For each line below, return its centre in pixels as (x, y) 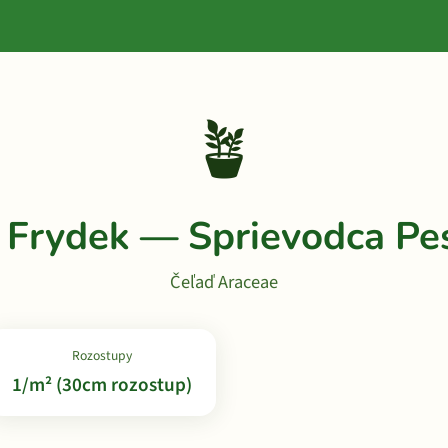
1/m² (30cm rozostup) (101, 385)
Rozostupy (101, 355)
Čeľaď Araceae (224, 282)
